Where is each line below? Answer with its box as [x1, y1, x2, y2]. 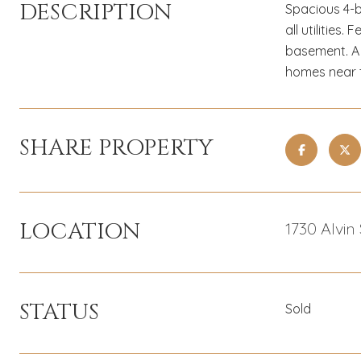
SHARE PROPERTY [19, 133, 214, 163]
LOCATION [19, 217, 140, 247]
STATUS [19, 297, 99, 327]
